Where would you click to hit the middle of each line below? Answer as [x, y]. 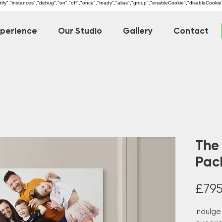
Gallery [138, 31]
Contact [191, 31]
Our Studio [80, 31]
